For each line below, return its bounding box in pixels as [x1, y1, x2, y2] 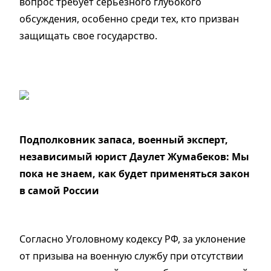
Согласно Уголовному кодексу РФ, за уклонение [19, 232, 246, 246]
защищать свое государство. [19, 29, 157, 43]
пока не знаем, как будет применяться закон [19, 167, 250, 181]
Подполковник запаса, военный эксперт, [19, 133, 228, 147]
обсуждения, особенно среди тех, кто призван [19, 12, 239, 26]
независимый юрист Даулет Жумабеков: [19, 150, 229, 164]
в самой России [19, 184, 99, 198]
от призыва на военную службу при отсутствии [19, 249, 243, 263]
